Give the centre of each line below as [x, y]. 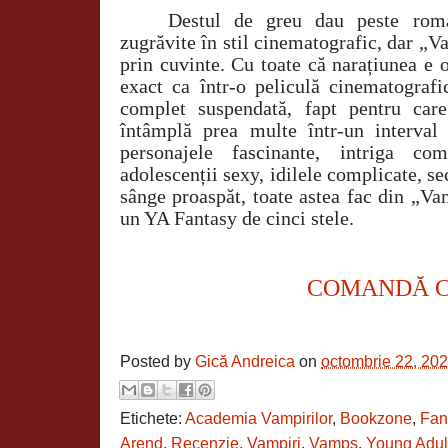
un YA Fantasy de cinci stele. [237, 217]
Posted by [157, 361]
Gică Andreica [245, 361]
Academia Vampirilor [258, 419]
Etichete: [152, 419]
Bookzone [376, 419]
